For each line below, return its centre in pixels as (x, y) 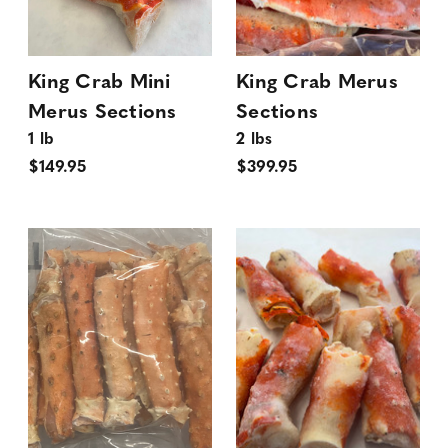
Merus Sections (102, 113)
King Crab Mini (99, 83)
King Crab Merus (317, 83)
